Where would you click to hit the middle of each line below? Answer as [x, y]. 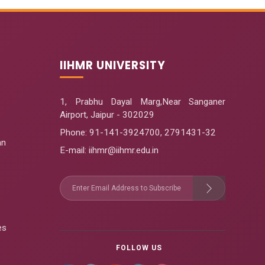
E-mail [72, 150]
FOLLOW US [139, 248]
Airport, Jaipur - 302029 [107, 115]
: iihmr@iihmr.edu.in [122, 150]
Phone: [73, 132]
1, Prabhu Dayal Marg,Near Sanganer [143, 102]
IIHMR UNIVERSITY [113, 65]
